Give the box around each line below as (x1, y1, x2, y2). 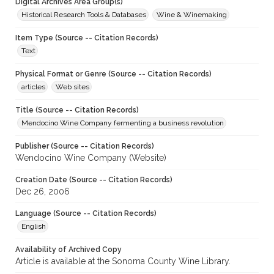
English (21, 222, 46, 231)
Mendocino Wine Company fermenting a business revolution (21, 119, 224, 128)
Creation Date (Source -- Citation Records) (15, 176, 172, 185)
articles (21, 83, 45, 92)
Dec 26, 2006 (15, 187, 70, 197)
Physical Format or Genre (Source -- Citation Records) (15, 70, 212, 79)
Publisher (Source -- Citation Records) (15, 142, 154, 151)
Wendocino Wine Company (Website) (15, 153, 166, 163)
